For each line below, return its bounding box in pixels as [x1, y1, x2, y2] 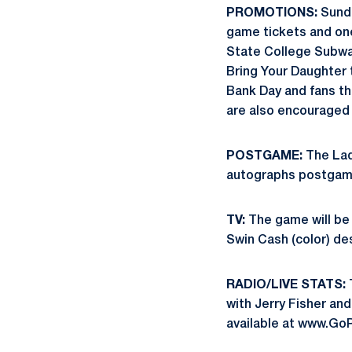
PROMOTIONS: [226, 8, 317, 19]
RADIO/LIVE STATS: [226, 280, 346, 291]
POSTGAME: [226, 151, 302, 162]
